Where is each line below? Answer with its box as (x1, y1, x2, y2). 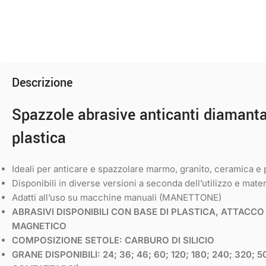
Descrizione (12, 74, 72, 91)
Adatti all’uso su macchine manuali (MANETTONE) (12, 192, 221, 203)
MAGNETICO (12, 220, 66, 232)
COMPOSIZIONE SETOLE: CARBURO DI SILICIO (12, 235, 214, 246)
